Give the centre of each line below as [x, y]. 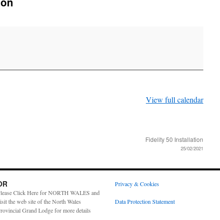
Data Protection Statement [145, 201]
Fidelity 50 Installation [174, 139]
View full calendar [175, 99]
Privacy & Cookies [137, 184]
